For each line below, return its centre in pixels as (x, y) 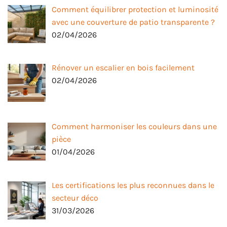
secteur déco (75, 198)
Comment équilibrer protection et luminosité (135, 9)
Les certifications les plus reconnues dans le (133, 185)
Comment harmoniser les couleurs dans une (134, 127)
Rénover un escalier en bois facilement (123, 68)
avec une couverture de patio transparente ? (133, 22)
